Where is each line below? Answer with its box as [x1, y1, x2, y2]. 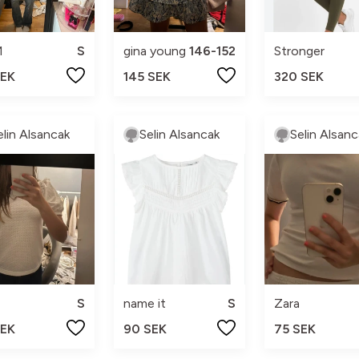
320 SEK [273, 68, 324, 84]
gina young [123, 42, 187, 58]
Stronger [273, 42, 325, 58]
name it [123, 295, 167, 311]
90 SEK [123, 321, 167, 337]
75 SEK [273, 321, 316, 337]
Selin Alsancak [139, 126, 220, 142]
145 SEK [123, 68, 171, 84]
